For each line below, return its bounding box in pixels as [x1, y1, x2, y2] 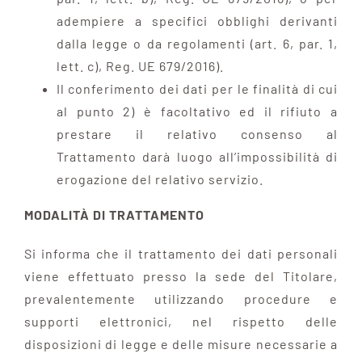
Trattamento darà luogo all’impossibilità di [56, 148, 339, 164]
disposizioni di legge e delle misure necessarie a [23, 335, 339, 351]
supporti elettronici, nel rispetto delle [23, 313, 339, 329]
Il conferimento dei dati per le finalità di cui [56, 80, 339, 96]
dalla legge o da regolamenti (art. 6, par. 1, [56, 35, 339, 51]
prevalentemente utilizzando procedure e [23, 290, 339, 306]
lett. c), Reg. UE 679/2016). [56, 57, 224, 74]
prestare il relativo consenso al [56, 125, 339, 141]
